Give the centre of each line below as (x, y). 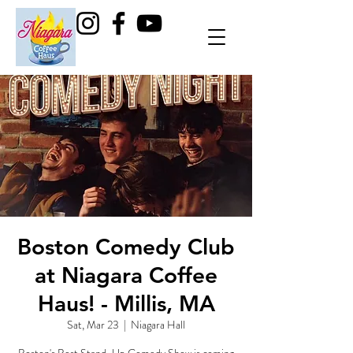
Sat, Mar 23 (93, 325)
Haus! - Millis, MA (126, 303)
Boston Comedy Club (126, 247)
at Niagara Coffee (126, 275)
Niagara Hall (158, 325)
